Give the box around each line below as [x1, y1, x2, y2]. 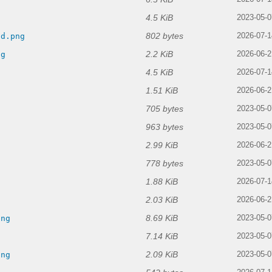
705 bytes [146, 104, 183, 114]
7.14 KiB [146, 231, 178, 242]
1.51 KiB [146, 86, 178, 96]
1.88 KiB [146, 177, 178, 187]
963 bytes [146, 122, 183, 132]
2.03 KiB [146, 195, 178, 205]
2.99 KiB [146, 140, 178, 151]
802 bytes [146, 31, 183, 41]
